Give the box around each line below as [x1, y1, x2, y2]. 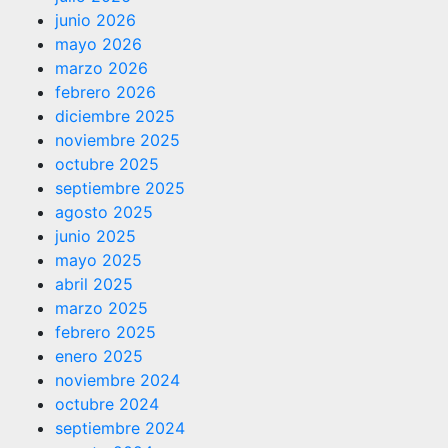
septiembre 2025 [55, 177, 185, 198]
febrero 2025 [55, 321, 156, 342]
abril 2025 [55, 273, 133, 294]
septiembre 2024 [55, 417, 185, 438]
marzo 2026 [55, 57, 148, 78]
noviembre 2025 [55, 129, 180, 150]
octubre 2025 [55, 153, 159, 174]
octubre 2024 [55, 393, 159, 414]
